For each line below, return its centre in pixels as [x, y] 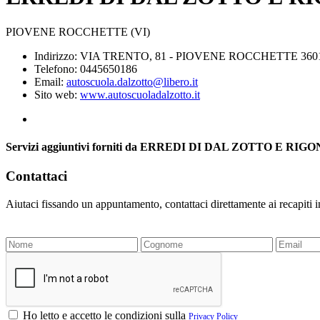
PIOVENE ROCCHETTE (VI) [78, 31]
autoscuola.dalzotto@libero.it [132, 81]
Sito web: [57, 94]
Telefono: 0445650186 [86, 69]
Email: [50, 81]
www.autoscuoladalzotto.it [140, 94]
